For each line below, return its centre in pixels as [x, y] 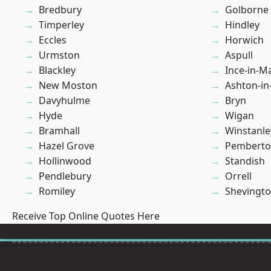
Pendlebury [65, 176]
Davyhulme [64, 101]
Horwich [244, 40]
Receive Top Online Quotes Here [86, 216]
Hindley [242, 25]
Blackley [57, 70]
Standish [245, 161]
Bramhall [59, 131]
